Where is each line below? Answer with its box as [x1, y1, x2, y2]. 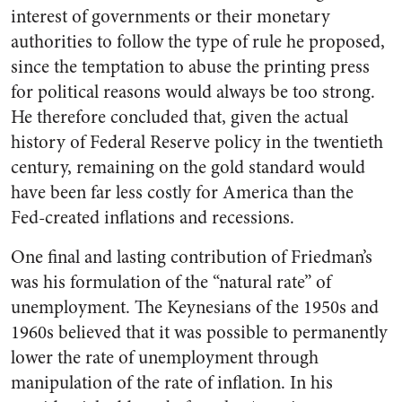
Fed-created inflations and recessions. [11, 205, 294, 232]
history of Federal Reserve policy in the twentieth [11, 129, 383, 156]
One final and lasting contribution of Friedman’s [11, 244, 372, 271]
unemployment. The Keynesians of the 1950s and [11, 294, 379, 321]
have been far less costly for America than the [11, 179, 354, 206]
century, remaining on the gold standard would [11, 154, 365, 181]
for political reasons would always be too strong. [11, 79, 375, 106]
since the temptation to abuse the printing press [11, 54, 370, 81]
